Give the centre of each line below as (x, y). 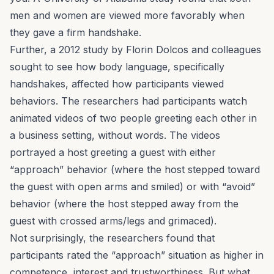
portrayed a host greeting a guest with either (113, 153)
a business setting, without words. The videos (115, 135)
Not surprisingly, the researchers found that (112, 238)
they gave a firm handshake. (76, 33)
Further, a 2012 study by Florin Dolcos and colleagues (135, 50)
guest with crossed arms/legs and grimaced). (113, 221)
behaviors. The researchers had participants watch (128, 101)
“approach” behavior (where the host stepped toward (135, 170)
